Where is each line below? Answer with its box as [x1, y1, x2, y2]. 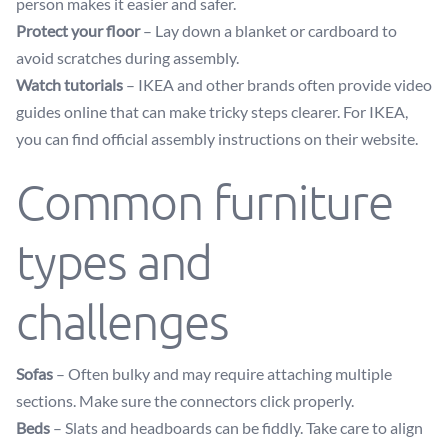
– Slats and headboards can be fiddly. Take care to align [50, 418, 423, 437]
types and [16, 233, 213, 290]
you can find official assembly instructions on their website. [16, 129, 418, 148]
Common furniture [16, 173, 393, 230]
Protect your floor [16, 21, 140, 40]
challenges [16, 293, 230, 350]
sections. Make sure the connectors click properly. [16, 391, 354, 410]
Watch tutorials [16, 75, 123, 94]
